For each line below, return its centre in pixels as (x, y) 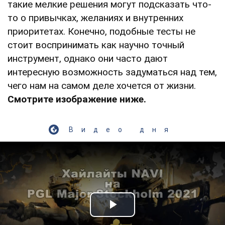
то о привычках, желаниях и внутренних (95, 18)
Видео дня (123, 129)
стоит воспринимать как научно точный (96, 45)
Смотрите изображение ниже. (77, 99)
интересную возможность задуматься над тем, (112, 72)
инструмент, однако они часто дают (88, 58)
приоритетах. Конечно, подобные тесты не (101, 31)
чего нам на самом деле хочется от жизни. (102, 85)
